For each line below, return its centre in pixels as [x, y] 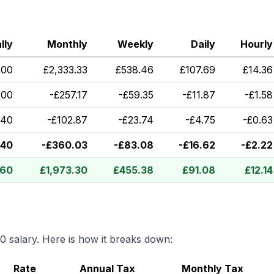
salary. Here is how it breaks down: [89, 239]
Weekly [135, 44]
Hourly [257, 44]
